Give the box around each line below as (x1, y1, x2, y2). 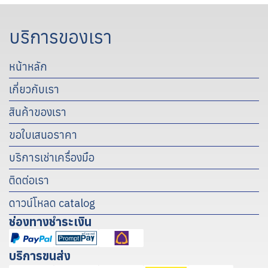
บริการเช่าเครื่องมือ (9, 150, 95, 165)
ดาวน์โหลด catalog (9, 196, 95, 210)
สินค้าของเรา (9, 105, 66, 119)
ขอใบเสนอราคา (9, 127, 77, 142)
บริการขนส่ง (9, 247, 71, 264)
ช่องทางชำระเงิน (9, 213, 92, 230)
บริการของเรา (9, 25, 112, 48)
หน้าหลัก (9, 59, 47, 74)
